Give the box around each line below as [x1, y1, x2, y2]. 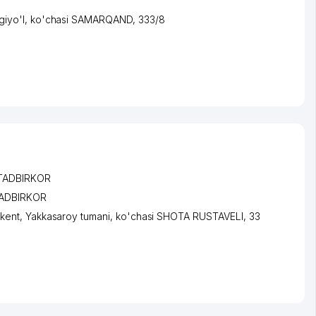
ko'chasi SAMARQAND [30, 13, 133, 25]
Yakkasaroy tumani [25, 209, 110, 222]
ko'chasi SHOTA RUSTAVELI [115, 209, 243, 222]
